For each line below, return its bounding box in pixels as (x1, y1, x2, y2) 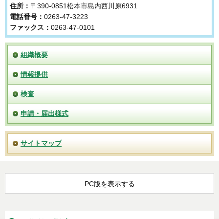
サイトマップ (21, 139, 62, 147)
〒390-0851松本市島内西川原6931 (30, 1, 137, 10)
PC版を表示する (84, 179, 135, 188)
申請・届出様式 (21, 109, 68, 117)
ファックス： (10, 23, 51, 31)
